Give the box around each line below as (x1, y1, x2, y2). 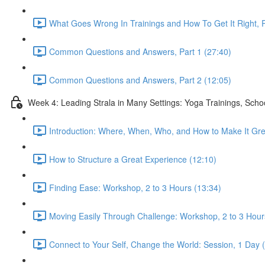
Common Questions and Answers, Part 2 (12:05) (49, 73, 231, 86)
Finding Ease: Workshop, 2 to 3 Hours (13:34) (49, 181, 221, 193)
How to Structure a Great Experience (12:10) (49, 153, 216, 165)
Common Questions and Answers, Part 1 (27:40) (49, 45, 231, 57)
